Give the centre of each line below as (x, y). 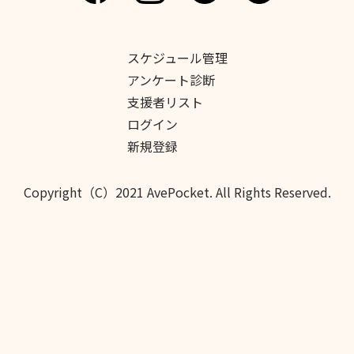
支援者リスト (165, 102)
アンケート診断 (171, 80)
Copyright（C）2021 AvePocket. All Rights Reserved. (177, 192)
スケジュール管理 (177, 58)
